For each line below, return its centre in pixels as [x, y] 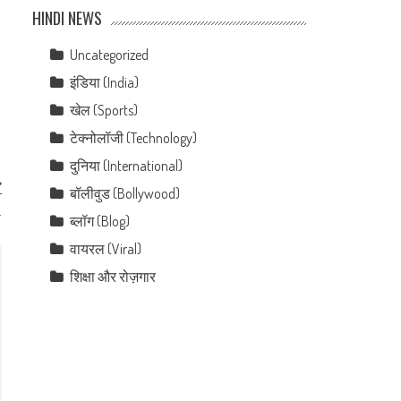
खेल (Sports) [104, 110]
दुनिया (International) [127, 166]
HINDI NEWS [68, 18]
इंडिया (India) [105, 82]
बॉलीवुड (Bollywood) [125, 193]
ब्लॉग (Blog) [100, 221]
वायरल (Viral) [106, 249]
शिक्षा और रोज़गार [113, 277]
